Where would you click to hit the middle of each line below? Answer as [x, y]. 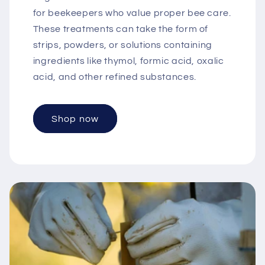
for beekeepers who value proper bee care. [132, 13]
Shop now [75, 119]
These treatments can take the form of [121, 29]
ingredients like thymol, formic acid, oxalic [128, 61]
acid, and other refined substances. [114, 77]
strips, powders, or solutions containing [122, 45]
